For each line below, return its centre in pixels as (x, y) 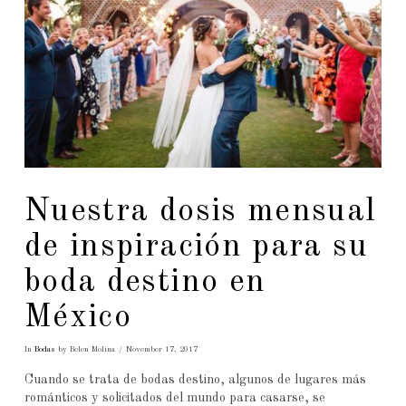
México (78, 318)
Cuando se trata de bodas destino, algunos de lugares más (195, 380)
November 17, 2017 (161, 349)
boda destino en (145, 282)
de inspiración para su (196, 247)
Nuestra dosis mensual (200, 212)
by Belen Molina (85, 349)
